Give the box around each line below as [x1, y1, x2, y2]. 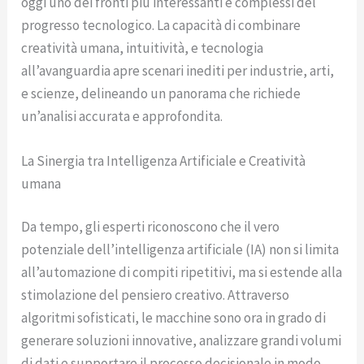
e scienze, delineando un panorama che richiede [21, 84, 301, 102]
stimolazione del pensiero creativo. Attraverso [21, 286, 290, 305]
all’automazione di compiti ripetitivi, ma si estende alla [21, 263, 343, 282]
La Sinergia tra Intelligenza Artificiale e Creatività [21, 151, 306, 170]
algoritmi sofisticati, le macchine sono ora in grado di [21, 309, 327, 327]
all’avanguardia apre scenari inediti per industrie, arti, [21, 61, 335, 80]
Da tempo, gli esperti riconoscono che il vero [21, 218, 280, 236]
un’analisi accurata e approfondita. [21, 106, 223, 125]
